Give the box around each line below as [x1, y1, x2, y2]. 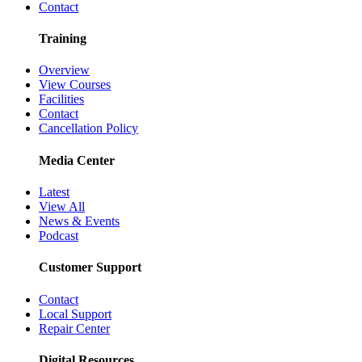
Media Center [39, 153, 115, 167]
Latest [39, 185, 69, 199]
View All [39, 200, 85, 213]
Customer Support [39, 260, 141, 275]
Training [39, 32, 86, 46]
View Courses [39, 78, 111, 92]
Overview [39, 63, 90, 78]
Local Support [39, 306, 112, 321]
